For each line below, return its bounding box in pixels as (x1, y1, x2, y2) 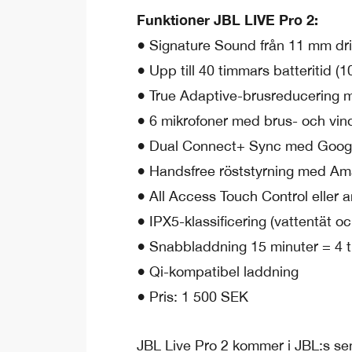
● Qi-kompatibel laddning (137, 263, 299, 280)
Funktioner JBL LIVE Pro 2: (137, 11, 318, 29)
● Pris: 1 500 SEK (137, 288, 248, 306)
